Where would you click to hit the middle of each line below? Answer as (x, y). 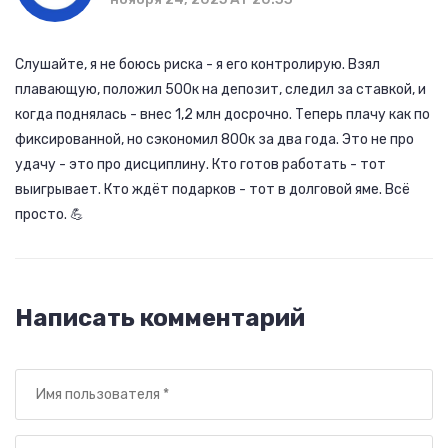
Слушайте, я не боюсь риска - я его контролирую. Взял (197, 65)
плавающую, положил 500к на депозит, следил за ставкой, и (220, 90)
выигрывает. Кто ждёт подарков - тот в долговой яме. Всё (212, 190)
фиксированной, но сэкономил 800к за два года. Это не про (214, 140)
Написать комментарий (160, 318)
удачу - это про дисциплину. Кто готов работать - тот (200, 165)
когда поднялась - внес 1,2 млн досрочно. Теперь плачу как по (222, 115)
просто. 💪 (49, 215)
